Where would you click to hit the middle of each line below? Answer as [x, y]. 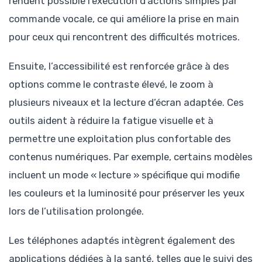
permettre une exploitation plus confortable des [120, 139]
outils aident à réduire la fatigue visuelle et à [111, 121]
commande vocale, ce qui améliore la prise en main [124, 18]
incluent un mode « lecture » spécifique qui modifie [124, 175]
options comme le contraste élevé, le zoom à [111, 85]
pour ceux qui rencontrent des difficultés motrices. [124, 37]
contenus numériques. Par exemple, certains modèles [131, 157]
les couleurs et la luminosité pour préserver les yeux [127, 193]
